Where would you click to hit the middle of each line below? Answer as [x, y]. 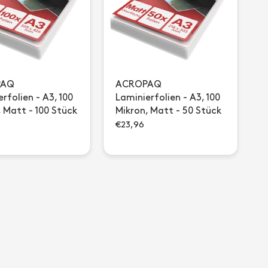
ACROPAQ [138, 85]
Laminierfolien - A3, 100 [168, 98]
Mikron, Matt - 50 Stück [168, 111]
